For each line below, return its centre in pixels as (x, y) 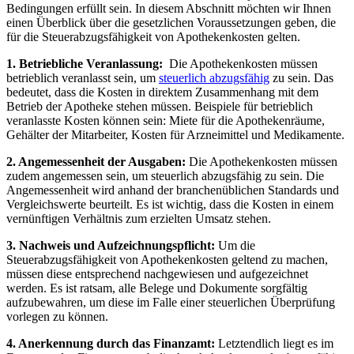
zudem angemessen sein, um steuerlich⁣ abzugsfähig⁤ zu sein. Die (165, 176)
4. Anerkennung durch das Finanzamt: (111, 344)
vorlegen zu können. (57, 317)
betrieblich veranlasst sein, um (83, 78)
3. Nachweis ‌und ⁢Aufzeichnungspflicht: (111, 246)
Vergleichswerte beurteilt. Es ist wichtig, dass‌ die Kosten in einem (170, 205)
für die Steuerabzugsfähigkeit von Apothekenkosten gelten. (153, 37)
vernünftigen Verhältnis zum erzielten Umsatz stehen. (139, 219)
